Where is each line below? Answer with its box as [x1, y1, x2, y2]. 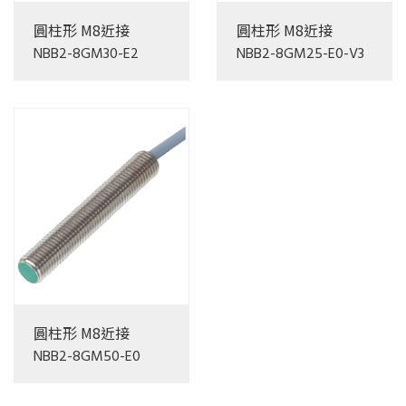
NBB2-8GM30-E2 [34, 42, 139, 66]
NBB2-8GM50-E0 [34, 344, 140, 369]
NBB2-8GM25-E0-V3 [237, 42, 364, 66]
